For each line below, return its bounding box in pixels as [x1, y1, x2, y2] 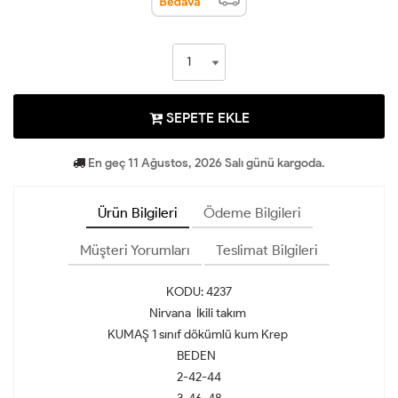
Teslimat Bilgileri [216, 242, 318, 259]
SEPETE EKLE [162, 109, 250, 127]
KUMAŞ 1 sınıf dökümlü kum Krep [107, 327, 291, 343]
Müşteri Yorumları [80, 242, 190, 259]
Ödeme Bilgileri [203, 204, 301, 222]
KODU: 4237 [166, 284, 232, 300]
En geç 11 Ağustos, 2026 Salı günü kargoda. [85, 155, 325, 171]
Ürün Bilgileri [97, 204, 178, 222]
